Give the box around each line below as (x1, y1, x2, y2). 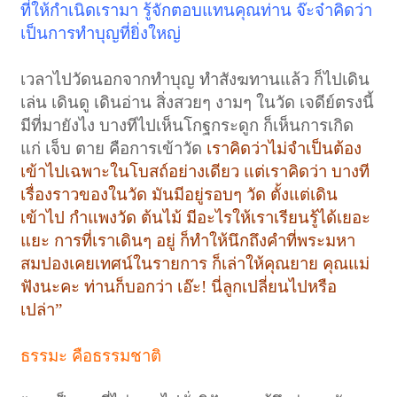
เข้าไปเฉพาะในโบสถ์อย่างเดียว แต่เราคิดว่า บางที (20, 161, 370, 181)
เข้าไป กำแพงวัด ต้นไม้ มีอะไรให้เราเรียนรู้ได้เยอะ (20, 207, 371, 227)
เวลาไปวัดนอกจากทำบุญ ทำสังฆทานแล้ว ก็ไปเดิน (20, 69, 370, 89)
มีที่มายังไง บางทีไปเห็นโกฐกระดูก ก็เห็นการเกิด (20, 115, 354, 135)
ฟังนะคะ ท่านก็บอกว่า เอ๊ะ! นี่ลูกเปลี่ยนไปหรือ (20, 276, 338, 296)
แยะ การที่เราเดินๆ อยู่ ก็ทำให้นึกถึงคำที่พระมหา (20, 230, 356, 250)
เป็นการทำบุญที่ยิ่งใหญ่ (20, 23, 182, 43)
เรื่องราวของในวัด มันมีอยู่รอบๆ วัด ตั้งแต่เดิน (20, 184, 339, 204)
